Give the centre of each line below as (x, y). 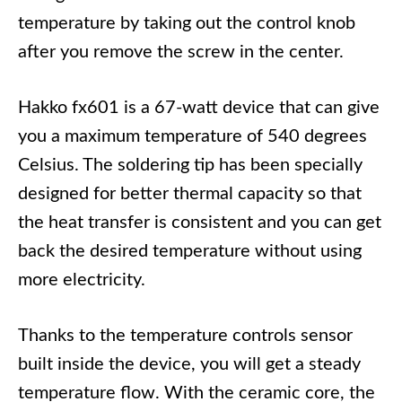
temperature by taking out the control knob (187, 24)
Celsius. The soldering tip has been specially (190, 166)
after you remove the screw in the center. (181, 52)
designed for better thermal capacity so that (190, 194)
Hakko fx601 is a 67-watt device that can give (199, 108)
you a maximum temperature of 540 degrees (192, 137)
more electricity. (82, 280)
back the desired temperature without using (190, 252)
